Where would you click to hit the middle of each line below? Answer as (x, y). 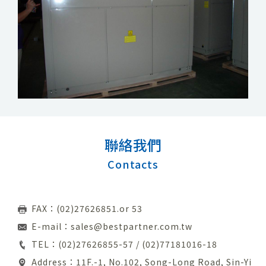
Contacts (133, 164)
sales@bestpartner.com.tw (131, 227)
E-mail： (51, 227)
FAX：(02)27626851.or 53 (87, 209)
